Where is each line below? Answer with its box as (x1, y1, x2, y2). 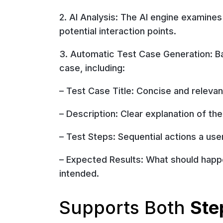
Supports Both (59, 196, 190, 219)
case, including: (59, 62, 125, 73)
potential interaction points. (59, 25, 176, 36)
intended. (59, 168, 99, 179)
